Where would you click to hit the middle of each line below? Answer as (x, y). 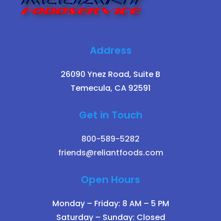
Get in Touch (110, 115)
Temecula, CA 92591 (110, 88)
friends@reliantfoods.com (110, 153)
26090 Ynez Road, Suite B (110, 74)
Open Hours (110, 180)
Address (110, 51)
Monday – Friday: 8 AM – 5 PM (110, 204)
